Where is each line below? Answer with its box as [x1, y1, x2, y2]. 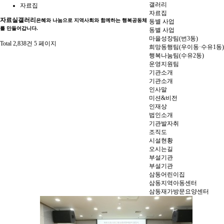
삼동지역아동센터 [149, 179, 197, 186]
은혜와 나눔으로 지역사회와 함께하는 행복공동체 [36, 17, 147, 23]
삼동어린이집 [149, 171, 185, 178]
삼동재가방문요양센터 [149, 188, 209, 195]
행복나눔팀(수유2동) [149, 52, 204, 59]
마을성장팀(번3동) [149, 35, 198, 42]
